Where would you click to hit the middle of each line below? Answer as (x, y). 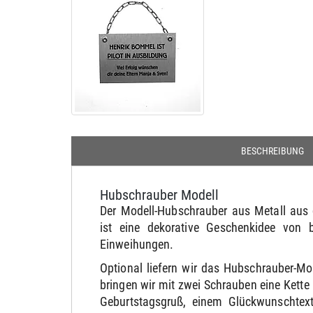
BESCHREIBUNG (272, 151)
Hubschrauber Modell (159, 195)
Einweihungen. (137, 244)
